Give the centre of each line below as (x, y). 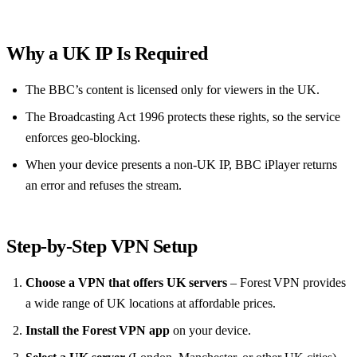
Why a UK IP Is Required (107, 54)
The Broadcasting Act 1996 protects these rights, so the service (183, 117)
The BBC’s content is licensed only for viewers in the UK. (173, 90)
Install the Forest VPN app (98, 331)
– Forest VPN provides (286, 283)
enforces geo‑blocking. (83, 138)
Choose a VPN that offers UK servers (126, 283)
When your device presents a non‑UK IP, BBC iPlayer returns (181, 165)
